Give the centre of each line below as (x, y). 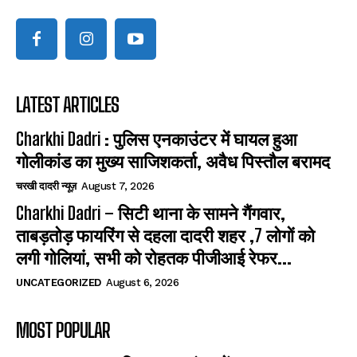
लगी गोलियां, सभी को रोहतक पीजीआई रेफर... (154, 257)
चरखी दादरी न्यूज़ (46, 186)
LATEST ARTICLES (67, 104)
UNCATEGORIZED (59, 282)
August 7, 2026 (118, 186)
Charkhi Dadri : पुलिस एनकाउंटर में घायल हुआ (157, 139)
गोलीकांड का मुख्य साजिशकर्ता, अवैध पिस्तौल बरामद (173, 161)
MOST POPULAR (63, 330)
